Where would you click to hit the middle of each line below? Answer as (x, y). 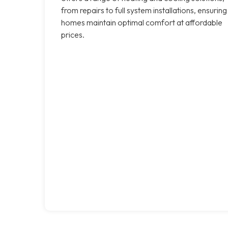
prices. (73, 34)
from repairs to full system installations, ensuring (144, 10)
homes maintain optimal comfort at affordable (142, 22)
